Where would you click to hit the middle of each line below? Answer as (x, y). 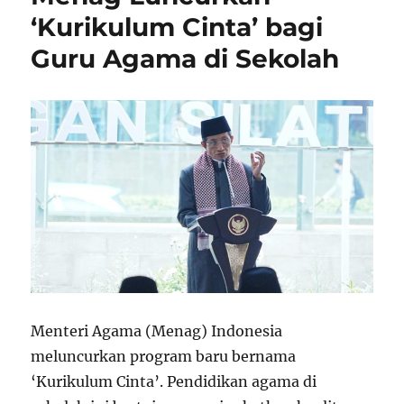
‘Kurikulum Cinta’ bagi (177, 27)
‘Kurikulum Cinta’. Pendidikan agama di (174, 381)
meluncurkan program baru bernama (164, 356)
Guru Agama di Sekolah (185, 58)
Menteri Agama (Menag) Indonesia (157, 331)
